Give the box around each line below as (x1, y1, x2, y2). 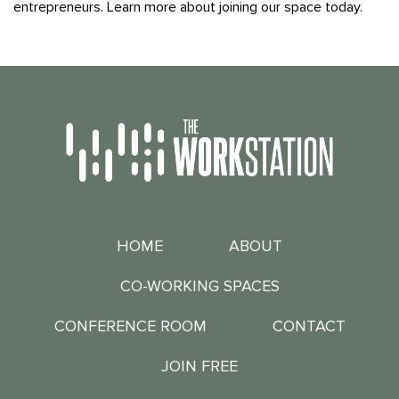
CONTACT (272, 316, 346, 337)
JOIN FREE (161, 356, 238, 377)
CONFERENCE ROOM (53, 316, 207, 337)
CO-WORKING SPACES (119, 276, 280, 297)
